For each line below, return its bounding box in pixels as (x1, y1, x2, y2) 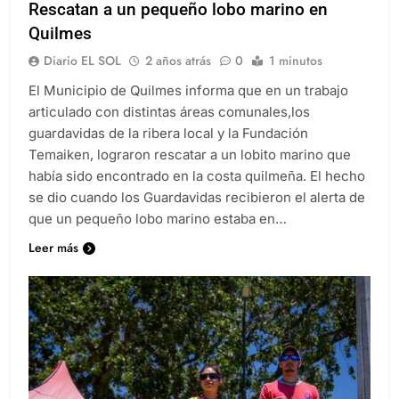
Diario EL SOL (44, 67, 121, 85)
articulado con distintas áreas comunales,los (28, 118, 310, 136)
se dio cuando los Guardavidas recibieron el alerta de (28, 204, 365, 222)
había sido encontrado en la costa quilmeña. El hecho (28, 183, 365, 200)
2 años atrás (145, 67, 211, 85)
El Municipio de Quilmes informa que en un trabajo (28, 97, 348, 115)
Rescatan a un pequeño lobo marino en (28, 14, 328, 36)
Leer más (28, 254, 78, 273)
